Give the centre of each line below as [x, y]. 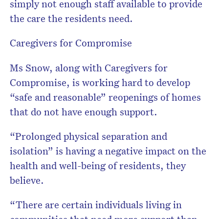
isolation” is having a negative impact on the [108, 151]
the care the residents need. [71, 18]
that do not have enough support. [84, 112]
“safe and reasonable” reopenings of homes [105, 97]
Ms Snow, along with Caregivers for [89, 68]
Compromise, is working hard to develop [100, 82]
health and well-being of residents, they [98, 165]
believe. [27, 180]
